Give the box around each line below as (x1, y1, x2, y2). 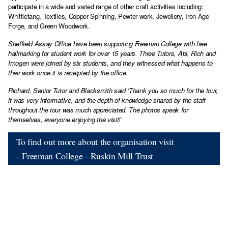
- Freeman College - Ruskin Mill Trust (16, 149, 153, 162)
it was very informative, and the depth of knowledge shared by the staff (8, 95, 206, 105)
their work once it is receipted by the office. (8, 67, 128, 77)
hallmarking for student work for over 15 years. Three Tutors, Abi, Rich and (8, 48, 216, 58)
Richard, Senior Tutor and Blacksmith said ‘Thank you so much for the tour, (8, 85, 218, 95)
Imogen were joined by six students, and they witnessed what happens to (8, 58, 213, 68)
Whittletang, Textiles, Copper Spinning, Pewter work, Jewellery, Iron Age (8, 11, 209, 21)
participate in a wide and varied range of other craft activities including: (8, 1, 204, 11)
